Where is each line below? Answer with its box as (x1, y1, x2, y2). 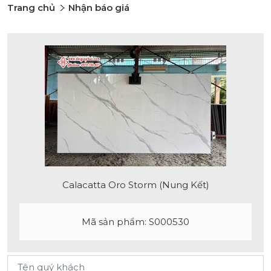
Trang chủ (7, 2, 55, 13)
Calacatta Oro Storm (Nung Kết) (62, 179, 209, 191)
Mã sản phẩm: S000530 (82, 216, 189, 227)
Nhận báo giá (68, 2, 129, 13)
